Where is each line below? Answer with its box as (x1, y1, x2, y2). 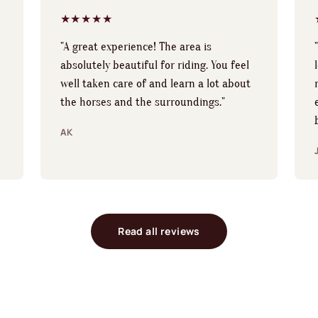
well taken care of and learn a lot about (60, 76, 251, 90)
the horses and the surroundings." (60, 94, 225, 109)
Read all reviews (118, 224, 200, 238)
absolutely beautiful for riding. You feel (60, 57, 249, 72)
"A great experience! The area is (60, 39, 212, 53)
